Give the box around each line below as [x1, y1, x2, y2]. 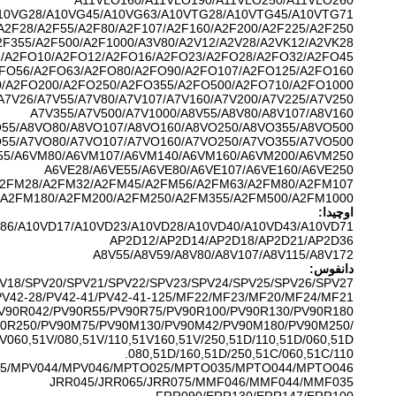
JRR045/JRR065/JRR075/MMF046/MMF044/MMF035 [49, 375, 354, 389]
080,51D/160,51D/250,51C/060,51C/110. [128, 346, 354, 361]
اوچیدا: [318, 205, 354, 219]
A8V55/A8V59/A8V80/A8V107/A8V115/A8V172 [93, 247, 354, 262]
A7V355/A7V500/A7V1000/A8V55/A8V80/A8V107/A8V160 [30, 106, 354, 120]
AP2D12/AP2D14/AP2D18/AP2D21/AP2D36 [110, 233, 354, 247]
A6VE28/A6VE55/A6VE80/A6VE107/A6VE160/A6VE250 [44, 163, 354, 177]
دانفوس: [309, 262, 354, 276]
